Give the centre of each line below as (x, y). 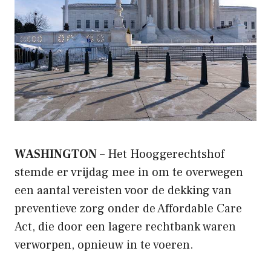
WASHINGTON (56, 154)
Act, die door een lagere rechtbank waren (125, 227)
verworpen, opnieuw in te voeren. (104, 245)
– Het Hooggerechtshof (161, 154)
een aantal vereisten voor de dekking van (123, 190)
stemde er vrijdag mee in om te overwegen (129, 172)
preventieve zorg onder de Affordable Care (128, 208)
